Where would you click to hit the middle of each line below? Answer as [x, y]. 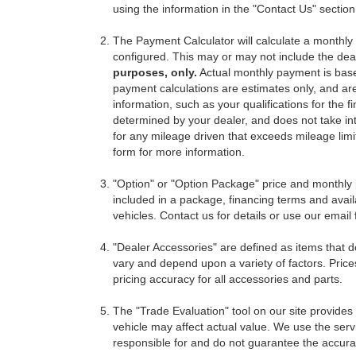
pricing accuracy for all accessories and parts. [228, 279]
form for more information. [179, 152]
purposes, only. [155, 72]
